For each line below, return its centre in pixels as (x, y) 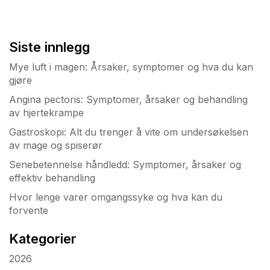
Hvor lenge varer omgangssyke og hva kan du (116, 197)
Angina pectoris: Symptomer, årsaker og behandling (128, 99)
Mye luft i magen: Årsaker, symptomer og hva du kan (131, 67)
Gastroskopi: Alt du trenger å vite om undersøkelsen (129, 132)
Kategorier (43, 238)
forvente (29, 210)
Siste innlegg (49, 47)
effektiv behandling (52, 177)
